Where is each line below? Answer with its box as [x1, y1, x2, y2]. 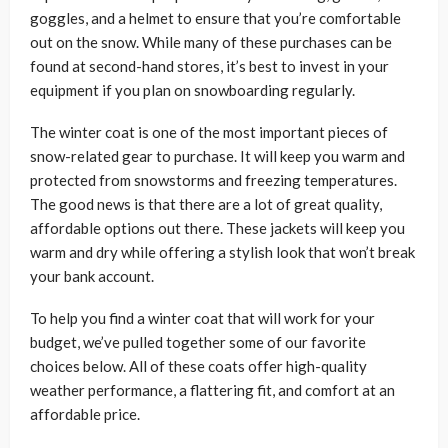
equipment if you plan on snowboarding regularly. [30, 80, 355, 99]
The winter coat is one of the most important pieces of [30, 122, 388, 141]
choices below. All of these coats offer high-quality [30, 356, 367, 375]
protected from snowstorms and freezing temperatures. [30, 170, 397, 189]
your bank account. [30, 266, 154, 285]
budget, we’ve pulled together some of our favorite [30, 332, 366, 351]
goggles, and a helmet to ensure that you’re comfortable [30, 8, 401, 27]
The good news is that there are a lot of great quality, [30, 194, 382, 213]
